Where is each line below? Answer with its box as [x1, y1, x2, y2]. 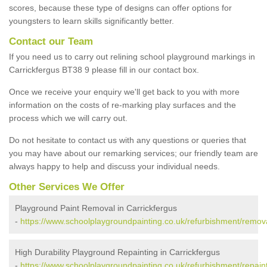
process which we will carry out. [9, 113, 128, 123]
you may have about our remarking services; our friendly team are [9, 148, 258, 158]
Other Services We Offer [9, 181, 125, 193]
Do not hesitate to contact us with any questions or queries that [9, 135, 246, 145]
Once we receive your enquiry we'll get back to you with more [9, 86, 240, 97]
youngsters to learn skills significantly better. [9, 15, 174, 26]
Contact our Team [9, 35, 93, 47]
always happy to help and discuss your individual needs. [9, 161, 220, 171]
